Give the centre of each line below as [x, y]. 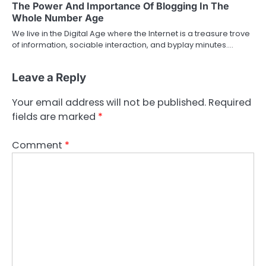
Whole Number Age [58, 18]
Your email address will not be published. [109, 103]
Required [230, 103]
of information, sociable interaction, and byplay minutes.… [123, 45]
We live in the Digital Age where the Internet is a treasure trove [131, 33]
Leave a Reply [49, 77]
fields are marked [55, 117]
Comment [38, 145]
